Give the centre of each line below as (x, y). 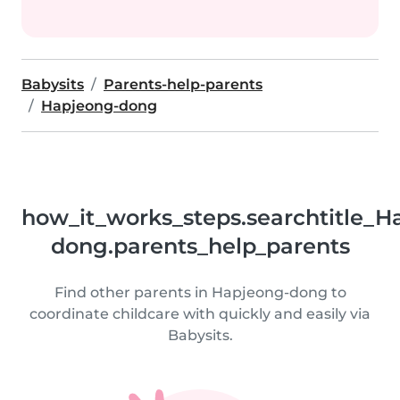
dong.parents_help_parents (200, 246)
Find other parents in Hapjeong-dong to (200, 292)
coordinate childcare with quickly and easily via (200, 314)
